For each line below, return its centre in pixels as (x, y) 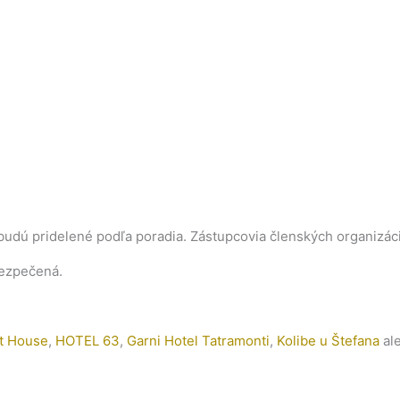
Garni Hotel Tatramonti (198, 340)
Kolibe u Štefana (330, 340)
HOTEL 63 (87, 340)
